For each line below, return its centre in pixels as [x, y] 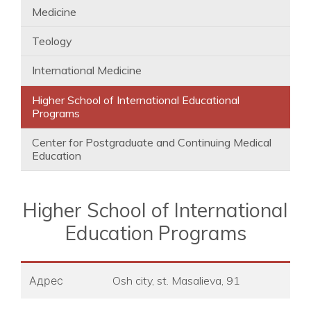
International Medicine [87, 70]
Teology [52, 41]
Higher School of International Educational [136, 100]
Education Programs [155, 233]
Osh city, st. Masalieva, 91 [176, 281]
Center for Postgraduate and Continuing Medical [152, 143]
